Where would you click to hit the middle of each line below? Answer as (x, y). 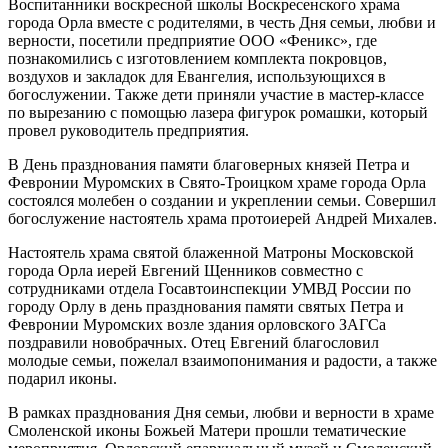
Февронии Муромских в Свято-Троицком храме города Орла (217, 182)
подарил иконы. (62, 378)
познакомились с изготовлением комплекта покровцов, (197, 58)
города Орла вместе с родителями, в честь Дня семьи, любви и (222, 22)
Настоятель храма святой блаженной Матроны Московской (211, 252)
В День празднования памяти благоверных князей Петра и (209, 164)
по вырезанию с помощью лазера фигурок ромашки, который (218, 112)
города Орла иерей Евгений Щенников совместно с (185, 270)
